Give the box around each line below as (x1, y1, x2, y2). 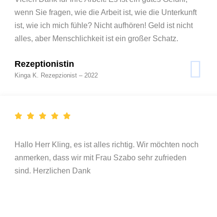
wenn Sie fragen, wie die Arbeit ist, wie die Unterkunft (15, 8, 197, 16)
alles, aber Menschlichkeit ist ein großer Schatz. (15, 34, 178, 43)
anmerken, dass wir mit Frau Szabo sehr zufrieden (15, 153, 186, 162)
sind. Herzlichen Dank (15, 166, 91, 175)
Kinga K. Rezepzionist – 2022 (15, 71, 98, 79)
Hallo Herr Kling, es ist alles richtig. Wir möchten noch (15, 140, 199, 149)
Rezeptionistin (15, 59, 74, 69)
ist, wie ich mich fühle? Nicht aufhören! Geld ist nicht (15, 21, 193, 30)
